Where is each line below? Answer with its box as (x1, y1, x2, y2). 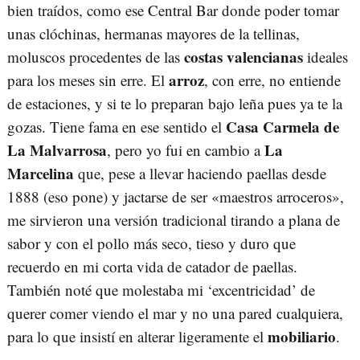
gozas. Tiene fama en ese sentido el (7, 117, 226, 137)
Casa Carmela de (226, 116, 339, 138)
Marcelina (7, 162, 78, 185)
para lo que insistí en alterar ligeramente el (7, 326, 268, 347)
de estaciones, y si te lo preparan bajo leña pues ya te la (7, 93, 342, 114)
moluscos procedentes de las (7, 47, 184, 67)
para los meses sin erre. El (7, 70, 169, 91)
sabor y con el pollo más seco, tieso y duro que (7, 233, 296, 254)
